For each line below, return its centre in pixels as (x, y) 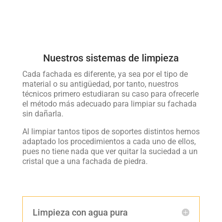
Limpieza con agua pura (80, 212)
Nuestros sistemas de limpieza (111, 58)
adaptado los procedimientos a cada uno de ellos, (109, 141)
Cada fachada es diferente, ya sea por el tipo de (105, 74)
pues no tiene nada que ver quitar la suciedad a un (110, 151)
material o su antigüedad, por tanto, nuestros (100, 84)
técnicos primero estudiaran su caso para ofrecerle (110, 94)
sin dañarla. (43, 113)
